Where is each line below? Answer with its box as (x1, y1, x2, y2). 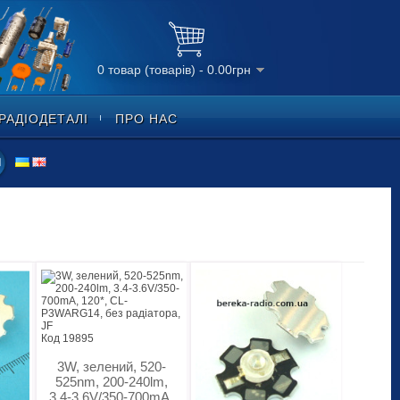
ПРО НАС (115, 112, 178, 126)
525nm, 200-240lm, (54, 374, 168, 389)
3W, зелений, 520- (56, 359, 166, 374)
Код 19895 (40, 332, 94, 345)
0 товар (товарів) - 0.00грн (96, 63, 251, 77)
